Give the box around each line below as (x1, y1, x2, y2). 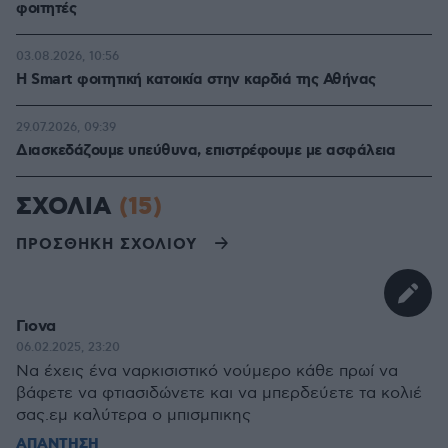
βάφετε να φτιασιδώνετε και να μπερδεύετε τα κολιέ (16, 384, 422, 403)
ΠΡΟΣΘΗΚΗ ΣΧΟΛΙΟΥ (16, 234, 197, 255)
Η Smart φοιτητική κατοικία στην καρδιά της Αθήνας (16, 70, 376, 90)
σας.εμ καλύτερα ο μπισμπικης (16, 406, 251, 425)
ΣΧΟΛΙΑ (16, 191, 119, 223)
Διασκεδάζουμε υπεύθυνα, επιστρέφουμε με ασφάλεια (16, 141, 395, 161)
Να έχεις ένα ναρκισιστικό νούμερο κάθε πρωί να (16, 362, 398, 381)
